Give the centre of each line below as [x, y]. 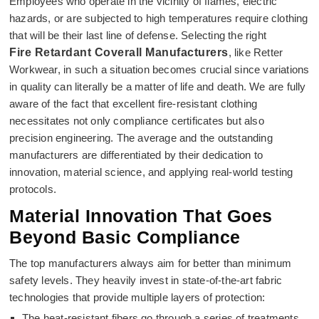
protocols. [33, 189]
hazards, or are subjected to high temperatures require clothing [159, 18]
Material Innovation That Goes [141, 216]
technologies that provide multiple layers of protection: [137, 297]
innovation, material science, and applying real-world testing [151, 172]
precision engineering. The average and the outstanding [141, 138]
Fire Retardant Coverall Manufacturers [119, 52]
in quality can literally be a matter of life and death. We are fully [158, 87]
